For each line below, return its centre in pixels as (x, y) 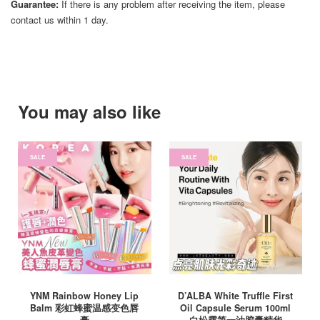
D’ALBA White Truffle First (236, 296)
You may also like (89, 111)
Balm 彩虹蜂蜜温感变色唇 (85, 308)
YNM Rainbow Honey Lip (85, 296)
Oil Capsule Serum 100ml (236, 308)
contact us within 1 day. (60, 20)
